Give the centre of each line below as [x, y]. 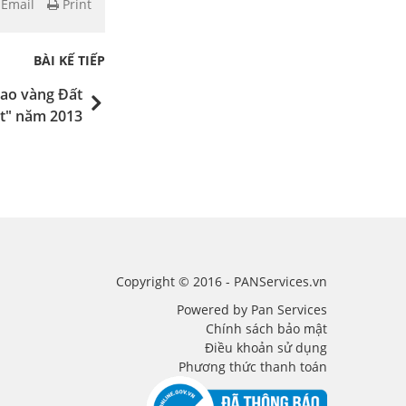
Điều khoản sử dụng [266, 347]
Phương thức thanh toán [253, 366]
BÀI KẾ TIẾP [69, 60]
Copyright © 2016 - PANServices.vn [222, 281]
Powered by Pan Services [252, 309]
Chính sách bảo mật [266, 328]
